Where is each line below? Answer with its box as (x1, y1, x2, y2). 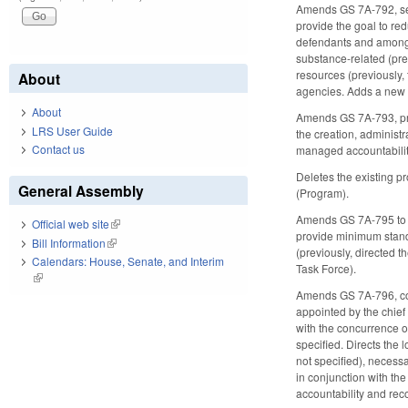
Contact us (32, 141, 85, 158)
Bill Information (32, 234, 106, 250)
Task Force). (296, 260, 357, 276)
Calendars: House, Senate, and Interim (32, 253, 224, 270)
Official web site (32, 216, 109, 232)
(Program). (296, 184, 350, 200)
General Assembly (18, 180, 144, 202)
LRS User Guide (32, 122, 113, 138)
